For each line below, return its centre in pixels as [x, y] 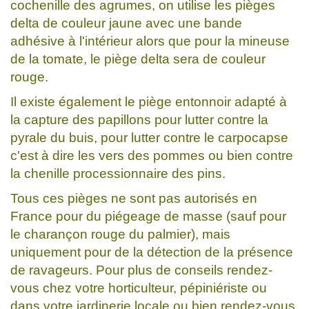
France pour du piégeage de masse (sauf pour [148, 216]
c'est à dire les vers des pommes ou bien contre [152, 155]
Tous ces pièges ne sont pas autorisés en [134, 198]
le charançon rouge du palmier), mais [120, 234]
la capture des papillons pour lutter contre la [139, 119]
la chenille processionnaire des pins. [118, 173]
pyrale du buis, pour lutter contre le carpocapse [149, 137]
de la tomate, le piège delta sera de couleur [138, 59]
